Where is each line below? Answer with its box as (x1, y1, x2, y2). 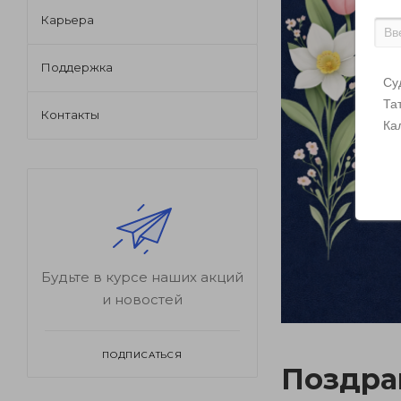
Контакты (41, 107, 99, 122)
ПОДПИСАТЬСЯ (102, 349, 183, 361)
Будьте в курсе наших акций (41, 269, 243, 286)
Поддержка (41, 60, 113, 74)
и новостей (102, 291, 183, 308)
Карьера (41, 13, 94, 27)
